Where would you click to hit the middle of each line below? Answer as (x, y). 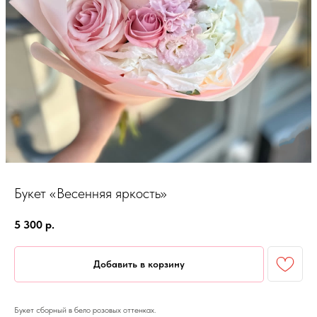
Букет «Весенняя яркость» (91, 193)
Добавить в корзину (139, 264)
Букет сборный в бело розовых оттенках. (85, 310)
